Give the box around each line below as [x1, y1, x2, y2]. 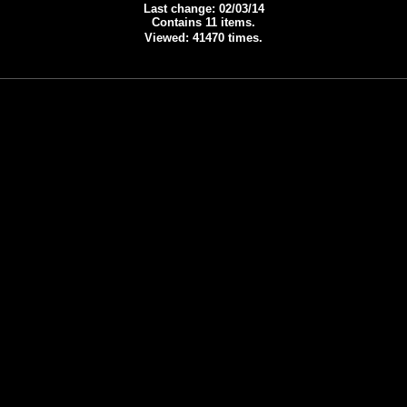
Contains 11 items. [152, 15, 255, 29]
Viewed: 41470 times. [144, 31, 263, 45]
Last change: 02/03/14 [143, 2, 264, 15]
